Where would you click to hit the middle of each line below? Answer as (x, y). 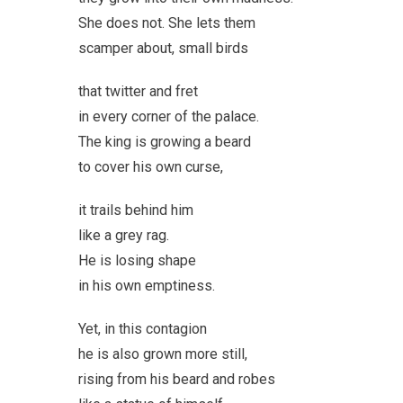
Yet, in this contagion (143, 328)
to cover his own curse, (151, 166)
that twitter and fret (138, 91)
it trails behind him (136, 210)
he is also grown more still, (163, 354)
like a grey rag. (124, 235)
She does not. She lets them (167, 22)
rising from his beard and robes (177, 379)
